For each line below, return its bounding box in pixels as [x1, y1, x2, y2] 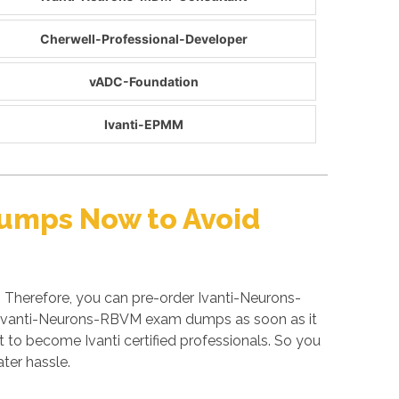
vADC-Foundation [89, 73, 199, 89]
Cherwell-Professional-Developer [40, 30, 248, 46]
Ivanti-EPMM [104, 116, 184, 132]
